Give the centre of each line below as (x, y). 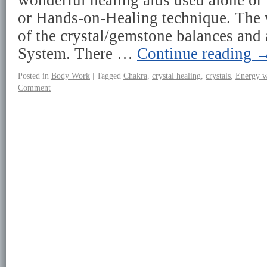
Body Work (71, 76)
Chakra (135, 76)
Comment (34, 88)
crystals (218, 76)
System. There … (77, 54)
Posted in (33, 76)
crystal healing (176, 76)
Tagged (109, 76)
